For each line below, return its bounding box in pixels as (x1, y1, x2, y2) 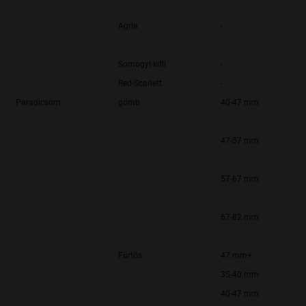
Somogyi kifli (118, 59, 166, 70)
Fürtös (118, 251, 142, 261)
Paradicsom (16, 98, 61, 108)
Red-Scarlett (118, 79, 162, 89)
